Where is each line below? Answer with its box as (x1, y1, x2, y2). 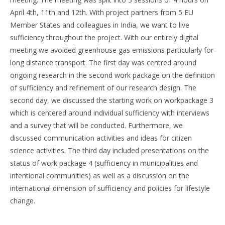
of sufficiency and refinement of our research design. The (10, 82, 196, 92)
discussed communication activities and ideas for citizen (10, 133, 192, 143)
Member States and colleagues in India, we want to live (10, 20, 189, 30)
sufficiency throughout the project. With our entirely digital (10, 32, 198, 42)
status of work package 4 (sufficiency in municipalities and (10, 158, 198, 168)
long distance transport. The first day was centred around (10, 57, 196, 67)
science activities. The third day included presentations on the (10, 145, 209, 155)
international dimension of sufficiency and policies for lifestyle (10, 183, 210, 193)
